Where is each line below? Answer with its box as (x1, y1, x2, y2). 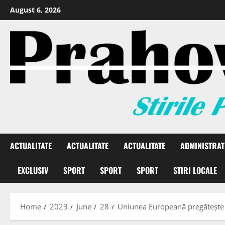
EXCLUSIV (18, 164, 48, 177)
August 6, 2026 (10, 5, 61, 15)
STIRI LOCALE (173, 164, 217, 177)
